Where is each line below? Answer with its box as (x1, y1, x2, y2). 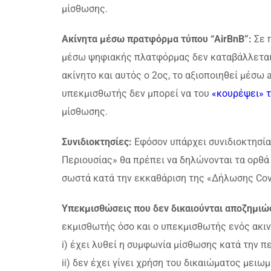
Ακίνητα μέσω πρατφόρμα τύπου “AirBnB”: (62, 33, 252, 45)
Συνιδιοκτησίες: (62, 136, 132, 148)
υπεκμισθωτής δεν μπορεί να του (62, 88, 209, 99)
